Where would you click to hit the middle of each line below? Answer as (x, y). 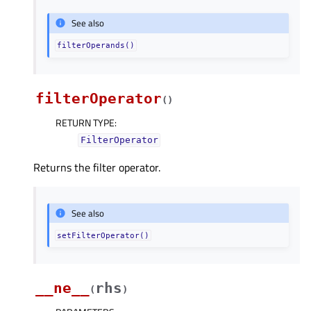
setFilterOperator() (103, 236)
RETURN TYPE (85, 122)
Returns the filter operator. (97, 167)
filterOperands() (96, 45)
